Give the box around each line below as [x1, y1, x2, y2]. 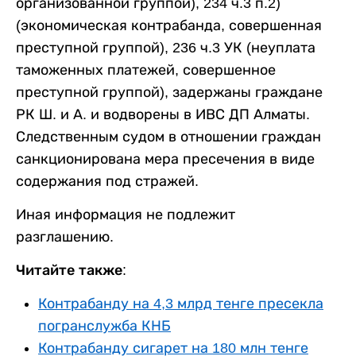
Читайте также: [16, 261, 126, 278]
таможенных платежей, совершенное [16, 61, 276, 78]
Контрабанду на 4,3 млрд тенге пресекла [38, 295, 323, 311]
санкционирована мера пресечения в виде [16, 150, 315, 167]
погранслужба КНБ [38, 317, 171, 334]
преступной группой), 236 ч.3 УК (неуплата [16, 39, 315, 56]
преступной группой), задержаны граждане [16, 83, 323, 100]
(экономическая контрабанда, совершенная [16, 17, 322, 33]
